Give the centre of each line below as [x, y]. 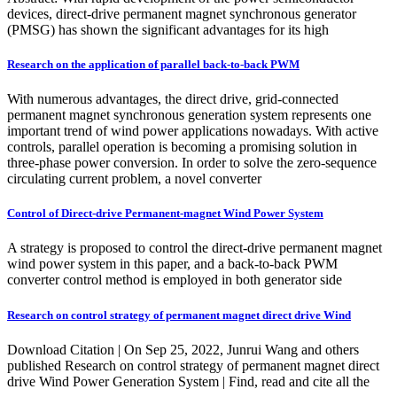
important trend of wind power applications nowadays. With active [193, 131]
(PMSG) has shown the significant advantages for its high [168, 29]
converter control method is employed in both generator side [175, 280]
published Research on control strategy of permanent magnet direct [193, 365]
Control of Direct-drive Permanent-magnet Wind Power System [165, 214]
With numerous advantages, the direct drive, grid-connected [173, 99]
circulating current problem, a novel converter [134, 179]
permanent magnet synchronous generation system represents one [189, 115]
